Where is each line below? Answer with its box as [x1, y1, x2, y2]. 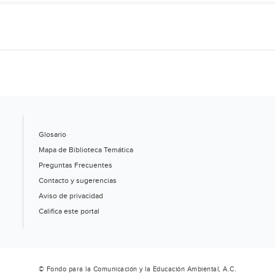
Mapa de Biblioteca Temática [39, 145, 133, 154]
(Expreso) [24, 39, 68, 52]
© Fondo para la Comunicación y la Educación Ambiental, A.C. [38, 265, 237, 273]
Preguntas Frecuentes [39, 160, 112, 169]
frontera [24, 23, 63, 37]
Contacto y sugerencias [39, 176, 117, 185]
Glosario [39, 130, 66, 139]
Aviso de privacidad [39, 191, 103, 200]
